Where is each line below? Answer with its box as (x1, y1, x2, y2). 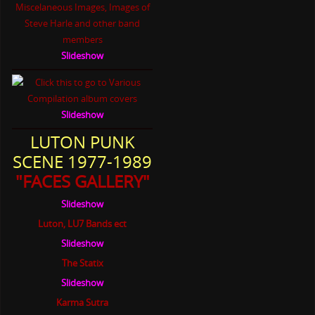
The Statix (61, 257, 103, 270)
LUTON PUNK (30, 130, 135, 154)
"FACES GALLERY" (15, 169, 150, 193)
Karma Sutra (56, 296, 109, 309)
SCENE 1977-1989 (13, 150, 153, 174)
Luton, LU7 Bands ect (38, 217, 127, 231)
